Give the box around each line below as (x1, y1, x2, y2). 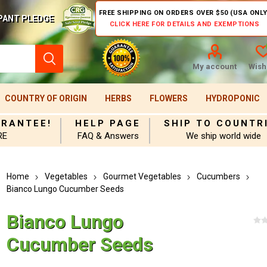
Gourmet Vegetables (103, 172, 182, 181)
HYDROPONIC (205, 94, 260, 103)
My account (192, 62, 237, 71)
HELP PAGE (75, 118, 141, 129)
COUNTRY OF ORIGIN (4, 94, 87, 103)
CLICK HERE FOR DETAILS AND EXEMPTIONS (109, 20, 260, 28)
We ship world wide (186, 131, 262, 141)
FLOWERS (149, 94, 188, 103)
